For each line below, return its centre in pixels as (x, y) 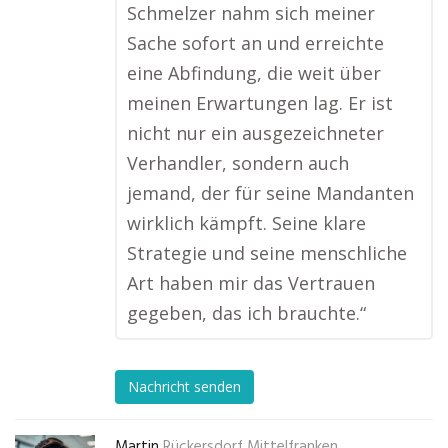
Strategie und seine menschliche (267, 253)
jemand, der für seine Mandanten (270, 193)
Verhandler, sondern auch (238, 163)
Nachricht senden (184, 387)
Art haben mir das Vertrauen (251, 283)
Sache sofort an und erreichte (255, 43)
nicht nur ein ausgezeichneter (255, 133)
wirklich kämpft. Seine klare (246, 223)
